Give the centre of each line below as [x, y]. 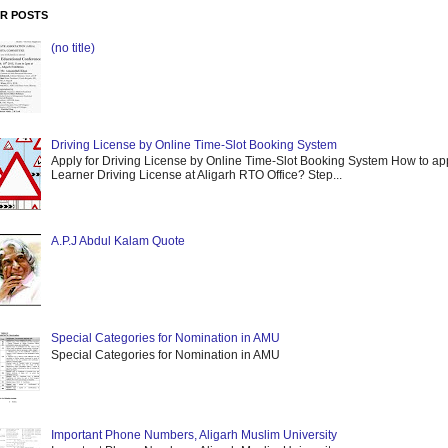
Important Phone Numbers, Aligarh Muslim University [193, 434]
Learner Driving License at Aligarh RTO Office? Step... [196, 175]
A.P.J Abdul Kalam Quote [117, 241]
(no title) [72, 47]
